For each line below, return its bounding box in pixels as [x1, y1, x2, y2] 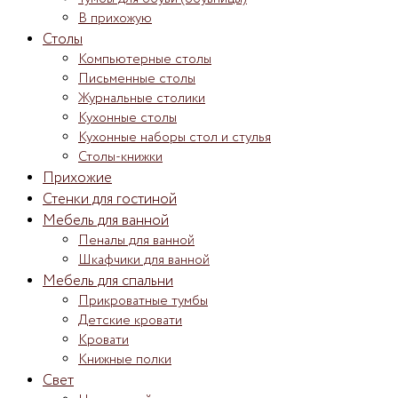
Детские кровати [78, 310, 182, 330]
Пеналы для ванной [78, 230, 195, 251]
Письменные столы [78, 68, 195, 89]
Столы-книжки [78, 147, 163, 167]
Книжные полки [78, 349, 171, 370]
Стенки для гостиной [43, 187, 177, 210]
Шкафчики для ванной [78, 250, 210, 270]
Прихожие [43, 166, 112, 188]
